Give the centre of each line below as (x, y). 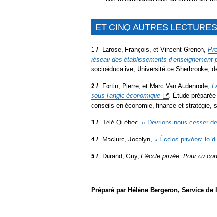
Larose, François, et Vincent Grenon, (155, 49)
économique (143, 95)
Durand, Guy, (121, 156)
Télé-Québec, (122, 122)
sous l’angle (109, 95)
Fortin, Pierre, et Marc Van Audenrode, (157, 86)
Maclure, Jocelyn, (128, 139)
